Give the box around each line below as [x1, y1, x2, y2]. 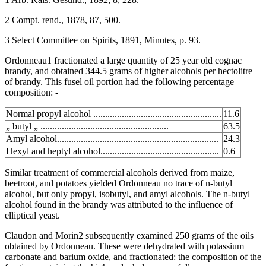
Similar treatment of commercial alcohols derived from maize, [5, 167, 235, 178]
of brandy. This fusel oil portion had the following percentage [5, 76, 234, 87]
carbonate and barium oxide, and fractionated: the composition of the [5, 251, 261, 262]
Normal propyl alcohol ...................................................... [6, 108, 221, 119]
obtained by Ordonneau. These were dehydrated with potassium [5, 240, 244, 251]
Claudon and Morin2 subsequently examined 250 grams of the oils [5, 230, 254, 240]
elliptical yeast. [5, 210, 60, 220]
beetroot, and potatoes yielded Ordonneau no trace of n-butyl [5, 178, 232, 188]
